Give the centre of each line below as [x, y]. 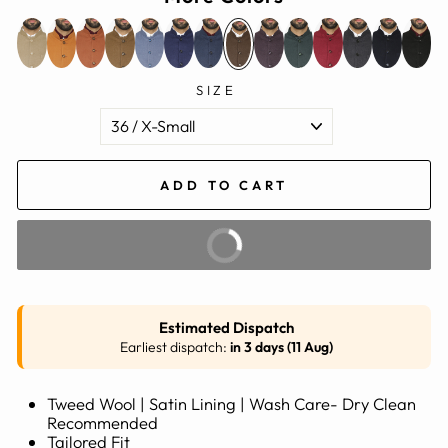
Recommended [102, 422]
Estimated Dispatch [226, 327]
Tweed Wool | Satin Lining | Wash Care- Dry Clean [231, 403]
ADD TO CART [224, 185]
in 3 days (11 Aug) [281, 347]
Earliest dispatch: [175, 347]
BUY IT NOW [224, 244]
